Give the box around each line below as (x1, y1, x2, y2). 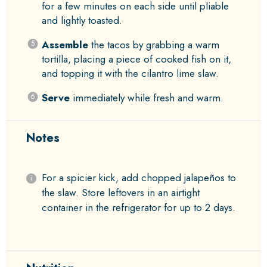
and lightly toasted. (41, 13, 122, 27)
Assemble (41, 37, 88, 52)
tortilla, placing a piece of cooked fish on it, (41, 51, 231, 66)
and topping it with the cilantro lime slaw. (41, 66, 219, 80)
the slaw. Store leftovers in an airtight (41, 185, 200, 200)
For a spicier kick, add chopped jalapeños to (41, 170, 236, 185)
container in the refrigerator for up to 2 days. (41, 200, 235, 215)
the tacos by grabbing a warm (88, 37, 219, 52)
